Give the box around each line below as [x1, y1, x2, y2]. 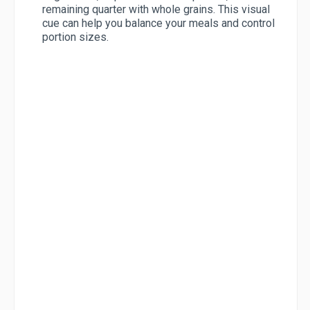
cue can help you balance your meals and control [42, 17, 275, 30]
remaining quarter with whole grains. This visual [42, 3, 270, 17]
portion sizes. [42, 30, 109, 44]
